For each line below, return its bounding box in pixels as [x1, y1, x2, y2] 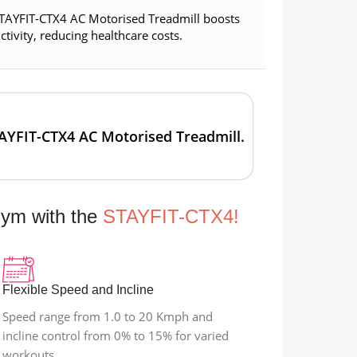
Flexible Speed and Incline [2, 283, 154, 297]
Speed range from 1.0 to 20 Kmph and [2, 308, 213, 325]
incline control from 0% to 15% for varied [2, 328, 229, 344]
